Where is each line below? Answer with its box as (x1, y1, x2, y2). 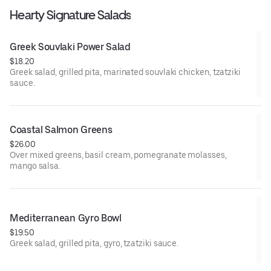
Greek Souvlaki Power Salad (10, 41, 131, 53)
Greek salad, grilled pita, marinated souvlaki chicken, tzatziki (10, 67, 241, 77)
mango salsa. (10, 161, 61, 171)
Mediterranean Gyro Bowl (10, 212, 122, 224)
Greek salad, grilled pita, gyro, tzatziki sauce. (10, 238, 179, 249)
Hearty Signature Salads (10, 7, 131, 23)
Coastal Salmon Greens (10, 124, 113, 136)
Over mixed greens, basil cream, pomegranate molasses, (10, 150, 227, 160)
